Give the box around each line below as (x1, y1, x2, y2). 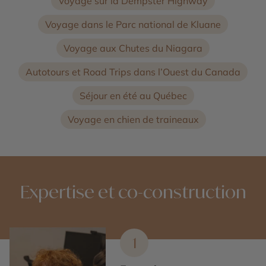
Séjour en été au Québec (79, 89, 187, 102)
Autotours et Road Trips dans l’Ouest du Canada (26, 65, 240, 78)
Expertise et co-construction (20, 180, 246, 202)
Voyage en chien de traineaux (67, 113, 199, 125)
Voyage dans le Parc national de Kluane (45, 18, 221, 30)
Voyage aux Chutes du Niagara (64, 42, 202, 54)
